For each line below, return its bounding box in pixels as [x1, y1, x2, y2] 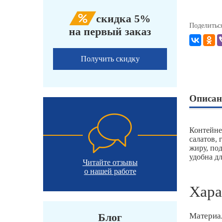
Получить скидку [80, 55, 140, 63]
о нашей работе [84, 167, 136, 176]
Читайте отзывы [82, 158, 138, 167]
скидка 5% [96, 12, 151, 25]
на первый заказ [69, 25, 151, 38]
